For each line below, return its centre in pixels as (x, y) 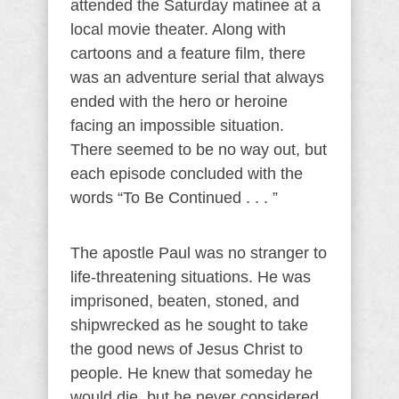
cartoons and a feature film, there (188, 53)
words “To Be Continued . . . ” (174, 198)
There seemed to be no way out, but (199, 150)
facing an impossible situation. (177, 126)
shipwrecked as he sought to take (189, 325)
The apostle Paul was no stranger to (199, 253)
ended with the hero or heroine (179, 102)
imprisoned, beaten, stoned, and (185, 301)
